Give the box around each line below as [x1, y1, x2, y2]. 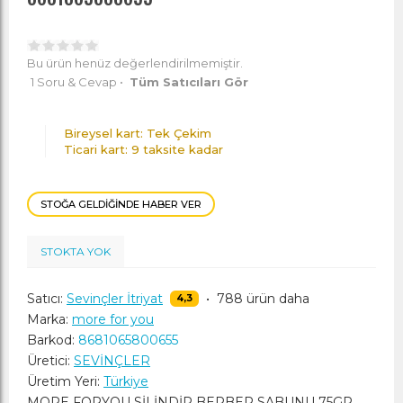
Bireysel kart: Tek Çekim [64, 126, 211, 140]
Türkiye [103, 373, 148, 390]
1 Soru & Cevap [31, 75, 117, 89]
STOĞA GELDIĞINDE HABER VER [40, 198, 201, 210]
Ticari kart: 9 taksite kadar [64, 142, 223, 157]
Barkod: [27, 332, 75, 348]
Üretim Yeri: [27, 373, 100, 390]
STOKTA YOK [40, 245, 111, 258]
